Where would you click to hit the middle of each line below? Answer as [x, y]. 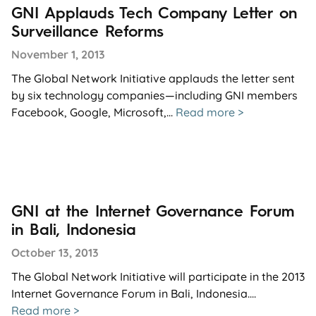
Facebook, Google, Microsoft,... [93, 112]
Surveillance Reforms [87, 31]
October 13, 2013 [55, 252]
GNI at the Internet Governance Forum [153, 211]
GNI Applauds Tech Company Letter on [154, 13]
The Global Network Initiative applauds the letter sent [153, 78]
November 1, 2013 [58, 54]
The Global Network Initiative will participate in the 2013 [158, 276]
